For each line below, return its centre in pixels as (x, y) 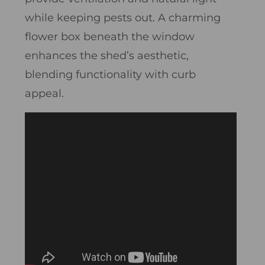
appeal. (44, 93)
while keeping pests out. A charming (123, 17)
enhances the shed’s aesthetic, (107, 55)
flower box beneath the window (110, 36)
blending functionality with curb (110, 74)
